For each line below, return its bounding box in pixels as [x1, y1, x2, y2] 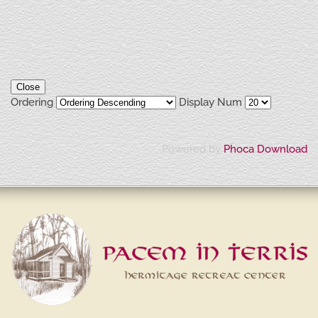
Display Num [176, 96, 245, 109]
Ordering [11, 96, 56, 109]
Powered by [162, 143, 224, 155]
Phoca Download [224, 143, 307, 155]
